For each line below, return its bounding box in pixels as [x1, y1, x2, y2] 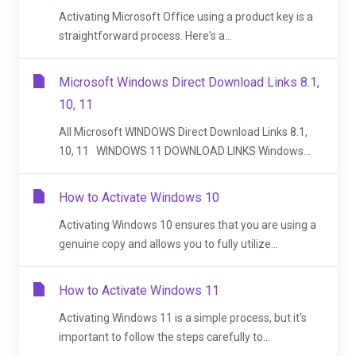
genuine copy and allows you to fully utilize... [59, 238, 278, 250]
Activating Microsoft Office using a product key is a [59, 10, 313, 23]
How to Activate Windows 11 [59, 283, 219, 298]
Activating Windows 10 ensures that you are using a [59, 219, 316, 231]
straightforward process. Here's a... [59, 29, 232, 42]
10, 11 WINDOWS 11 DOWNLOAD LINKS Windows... [59, 145, 311, 157]
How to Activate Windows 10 [59, 190, 219, 205]
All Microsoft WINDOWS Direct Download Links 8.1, [59, 126, 308, 138]
